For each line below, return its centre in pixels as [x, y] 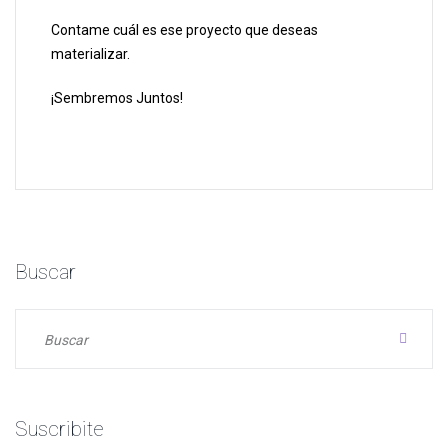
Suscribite [59, 429]
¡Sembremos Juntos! [117, 98]
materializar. [90, 54]
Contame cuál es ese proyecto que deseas [184, 30]
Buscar [45, 272]
